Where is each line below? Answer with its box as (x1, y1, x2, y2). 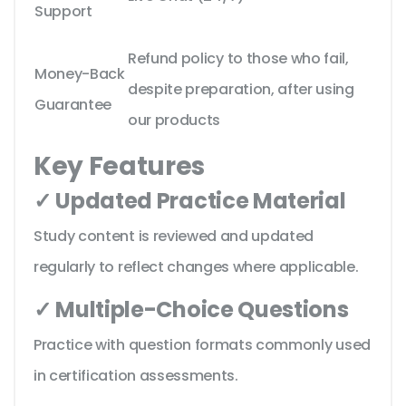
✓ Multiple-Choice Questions (34, 295, 349, 325)
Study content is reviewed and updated (34, 226, 314, 247)
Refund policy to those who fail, (128, 48, 349, 70)
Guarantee (34, 94, 112, 116)
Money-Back (34, 63, 125, 85)
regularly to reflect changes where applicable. (34, 256, 359, 278)
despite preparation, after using (128, 79, 354, 101)
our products (128, 110, 221, 131)
